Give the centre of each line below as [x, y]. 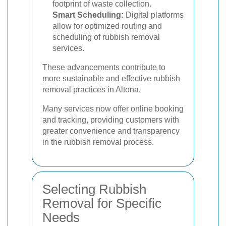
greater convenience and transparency [111, 131]
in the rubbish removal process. [98, 142]
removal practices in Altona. [92, 89]
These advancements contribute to [104, 67]
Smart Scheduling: [88, 15]
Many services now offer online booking [113, 108]
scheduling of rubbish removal [106, 37]
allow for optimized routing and [107, 26]
